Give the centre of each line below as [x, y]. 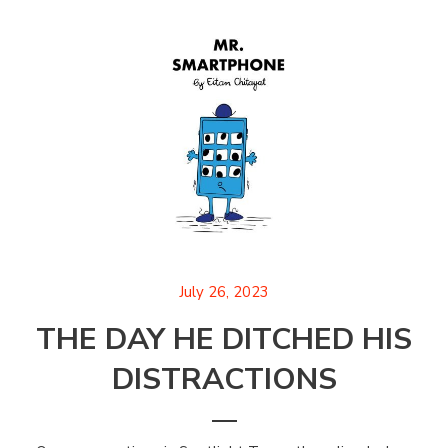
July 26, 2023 [224, 291]
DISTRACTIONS [224, 379]
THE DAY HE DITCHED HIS [224, 339]
